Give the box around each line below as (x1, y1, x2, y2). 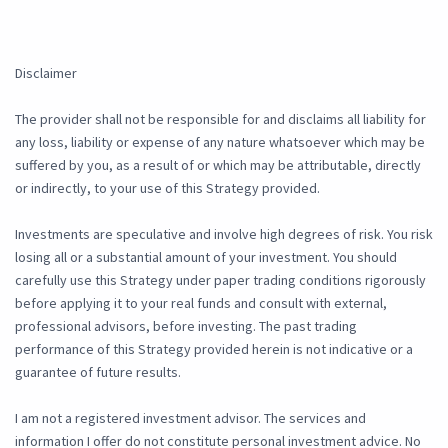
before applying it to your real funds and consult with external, (15, 294, 387, 313)
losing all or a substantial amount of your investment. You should (15, 248, 397, 267)
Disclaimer (15, 64, 77, 83)
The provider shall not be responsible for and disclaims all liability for (15, 110, 426, 129)
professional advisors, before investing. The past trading (15, 317, 357, 336)
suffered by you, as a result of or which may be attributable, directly (15, 156, 421, 175)
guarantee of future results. (15, 363, 181, 382)
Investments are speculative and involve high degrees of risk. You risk (15, 225, 433, 244)
